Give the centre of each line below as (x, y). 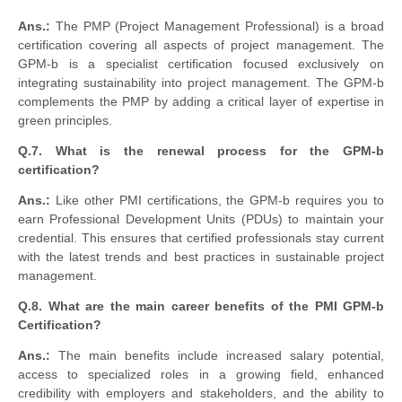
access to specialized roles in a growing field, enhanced (201, 375)
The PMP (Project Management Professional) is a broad (217, 26)
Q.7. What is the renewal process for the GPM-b (201, 151)
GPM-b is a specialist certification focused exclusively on (201, 64)
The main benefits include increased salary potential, (217, 356)
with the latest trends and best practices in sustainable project (201, 257)
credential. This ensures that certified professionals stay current (201, 238)
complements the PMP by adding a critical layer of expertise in (201, 102)
